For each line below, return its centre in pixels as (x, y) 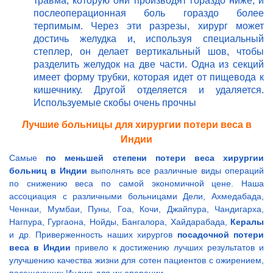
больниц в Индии (48, 171)
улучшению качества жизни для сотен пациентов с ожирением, (136, 261)
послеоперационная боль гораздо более (149, 13)
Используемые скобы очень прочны (115, 103)
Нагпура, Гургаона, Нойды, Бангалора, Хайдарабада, (120, 222)
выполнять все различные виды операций (175, 171)
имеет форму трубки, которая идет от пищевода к (149, 77)
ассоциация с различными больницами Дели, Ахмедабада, (136, 197)
